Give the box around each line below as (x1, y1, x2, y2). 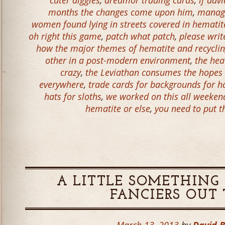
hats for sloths (44, 90, 101, 102)
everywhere (39, 78, 84, 90)
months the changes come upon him (48, 6, 193, 18)
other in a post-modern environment (45, 54, 190, 66)
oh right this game (29, 30, 101, 42)
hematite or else (85, 102, 150, 115)
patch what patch (106, 30, 175, 42)
